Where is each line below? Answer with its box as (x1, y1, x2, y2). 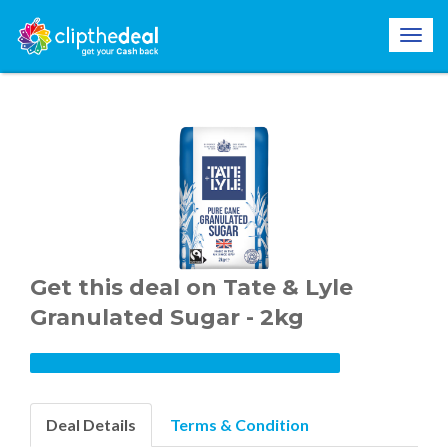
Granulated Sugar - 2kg (30, 304, 304, 332)
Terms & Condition (170, 415, 309, 435)
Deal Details (46, 415, 136, 435)
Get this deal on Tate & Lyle (30, 274, 353, 302)
